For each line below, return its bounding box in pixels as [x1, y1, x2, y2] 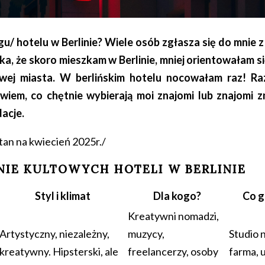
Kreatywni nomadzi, [128, 209, 219, 222]
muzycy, [128, 227, 164, 240]
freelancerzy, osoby [128, 244, 218, 258]
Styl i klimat [34, 189, 91, 202]
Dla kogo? [153, 189, 201, 202]
